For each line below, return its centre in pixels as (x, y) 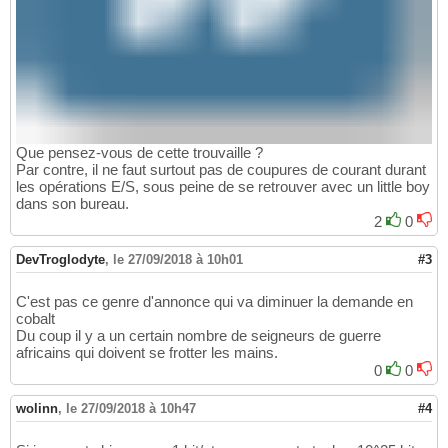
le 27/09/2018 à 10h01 (178, 260)
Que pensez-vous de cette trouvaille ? (139, 153)
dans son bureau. (72, 204)
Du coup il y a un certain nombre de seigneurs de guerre (198, 336)
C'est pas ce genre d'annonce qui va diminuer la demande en (214, 302)
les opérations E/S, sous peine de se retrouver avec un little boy (223, 187)
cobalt (35, 319)
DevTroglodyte (60, 260)
